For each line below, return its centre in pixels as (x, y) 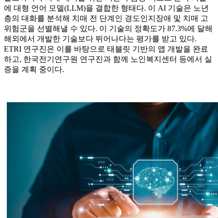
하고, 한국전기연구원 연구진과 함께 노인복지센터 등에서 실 (108, 59)
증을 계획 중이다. (34, 70)
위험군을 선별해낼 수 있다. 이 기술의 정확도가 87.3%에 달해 (108, 29)
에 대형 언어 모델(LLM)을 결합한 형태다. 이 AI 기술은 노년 (106, 8)
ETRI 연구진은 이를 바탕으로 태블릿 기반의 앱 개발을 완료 (106, 49)
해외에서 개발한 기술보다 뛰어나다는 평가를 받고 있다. (100, 39)
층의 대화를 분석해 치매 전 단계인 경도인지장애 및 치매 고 (106, 18)
